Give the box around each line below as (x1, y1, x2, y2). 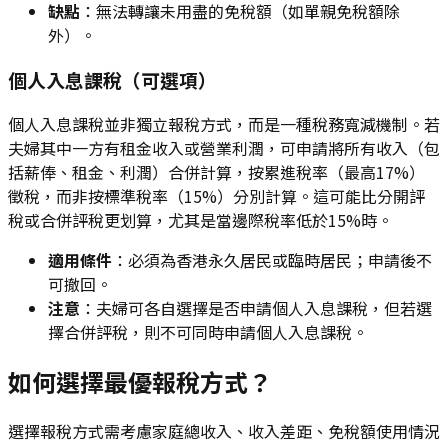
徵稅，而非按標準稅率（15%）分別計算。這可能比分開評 (8, 183, 425, 208)
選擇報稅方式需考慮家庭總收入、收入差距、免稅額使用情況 (8, 418, 440, 443)
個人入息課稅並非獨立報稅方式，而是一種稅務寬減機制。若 (8, 111, 440, 136)
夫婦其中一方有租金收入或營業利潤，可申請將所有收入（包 (8, 135, 440, 160)
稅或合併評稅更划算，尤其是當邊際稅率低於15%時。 (8, 207, 393, 232)
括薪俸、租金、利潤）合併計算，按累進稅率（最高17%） (8, 159, 425, 184)
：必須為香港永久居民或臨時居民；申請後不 (112, 247, 432, 272)
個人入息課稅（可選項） (8, 66, 217, 94)
